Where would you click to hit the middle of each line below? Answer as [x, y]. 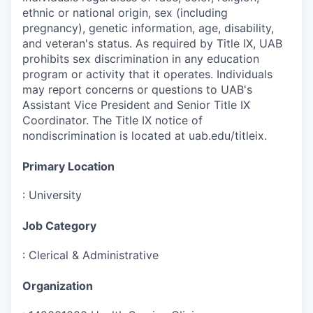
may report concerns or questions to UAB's [137, 89]
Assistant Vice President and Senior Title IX [136, 104]
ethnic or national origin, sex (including [125, 12]
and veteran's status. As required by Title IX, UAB [152, 43]
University [55, 195]
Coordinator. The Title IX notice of [112, 120]
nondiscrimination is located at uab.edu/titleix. [145, 135]
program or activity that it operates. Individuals [147, 74]
